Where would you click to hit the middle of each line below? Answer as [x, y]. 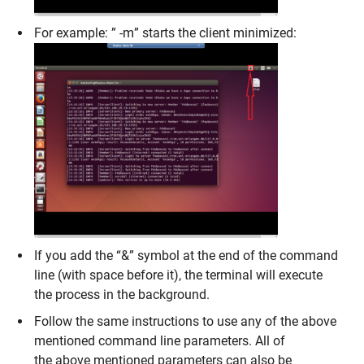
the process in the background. [122, 294]
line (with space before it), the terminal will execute [179, 275]
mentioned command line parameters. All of [160, 341]
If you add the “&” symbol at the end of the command [186, 255]
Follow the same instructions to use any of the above [186, 322]
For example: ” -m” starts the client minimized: [166, 33]
